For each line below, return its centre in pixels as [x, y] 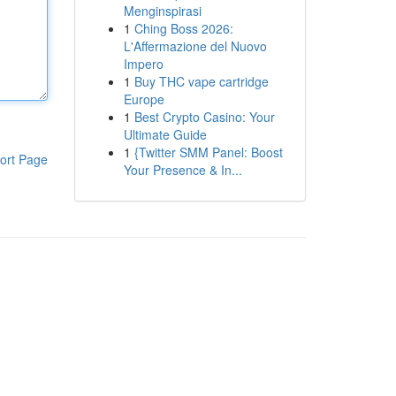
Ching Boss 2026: [183, 28]
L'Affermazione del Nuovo [195, 46]
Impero [143, 64]
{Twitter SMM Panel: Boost [208, 152]
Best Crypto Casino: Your [204, 117]
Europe [144, 99]
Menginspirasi [162, 11]
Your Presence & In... [183, 170]
